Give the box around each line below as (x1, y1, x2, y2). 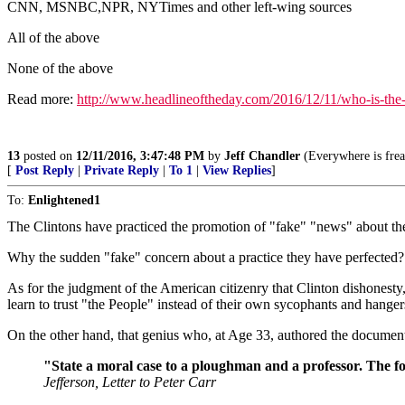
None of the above (7, 60, 113, 76)
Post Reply (15, 163, 74, 177)
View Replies (202, 163, 271, 177)
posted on (20, 148, 76, 163)
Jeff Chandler (224, 148, 300, 163)
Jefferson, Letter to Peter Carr (43, 373, 216, 390)
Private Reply (84, 163, 159, 177)
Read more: (7, 90, 77, 107)
